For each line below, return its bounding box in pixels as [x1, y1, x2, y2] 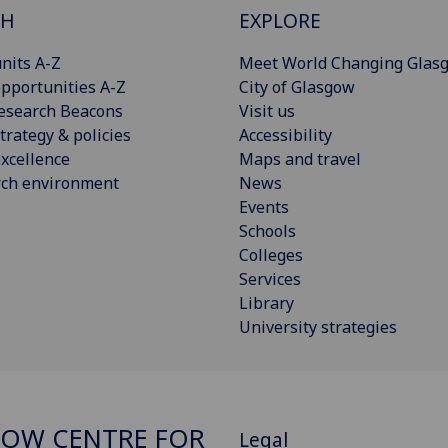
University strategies [239, 316, 397, 339]
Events [239, 196, 289, 219]
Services [239, 268, 301, 291]
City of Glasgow [239, 76, 355, 99]
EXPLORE [239, 7, 321, 35]
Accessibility [239, 124, 332, 147]
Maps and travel [239, 148, 361, 171]
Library [239, 292, 294, 315]
